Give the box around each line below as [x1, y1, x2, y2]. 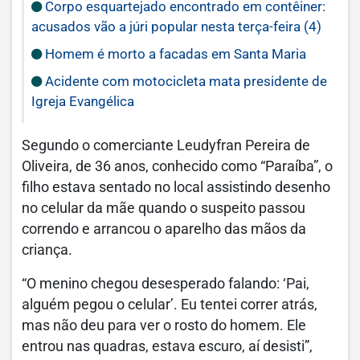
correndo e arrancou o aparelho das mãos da [22, 220, 306, 237]
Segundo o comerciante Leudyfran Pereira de [22, 137, 310, 153]
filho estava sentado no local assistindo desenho [22, 178, 330, 195]
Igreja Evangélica [31, 92, 134, 109]
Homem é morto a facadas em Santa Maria [42, 45, 306, 62]
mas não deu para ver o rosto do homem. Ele [22, 317, 306, 333]
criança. [22, 241, 72, 258]
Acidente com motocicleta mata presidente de [42, 72, 327, 89]
